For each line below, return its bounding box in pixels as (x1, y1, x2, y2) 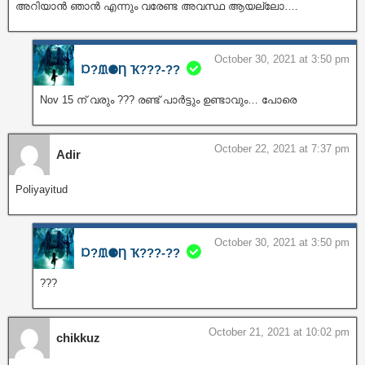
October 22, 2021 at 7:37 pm (214, 142, 350, 155)
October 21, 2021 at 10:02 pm (209, 325, 350, 338)
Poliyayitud (15, 182, 68, 196)
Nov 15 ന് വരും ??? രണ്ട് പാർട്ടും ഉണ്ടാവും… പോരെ (40, 93, 297, 106)
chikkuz (56, 330, 100, 345)
